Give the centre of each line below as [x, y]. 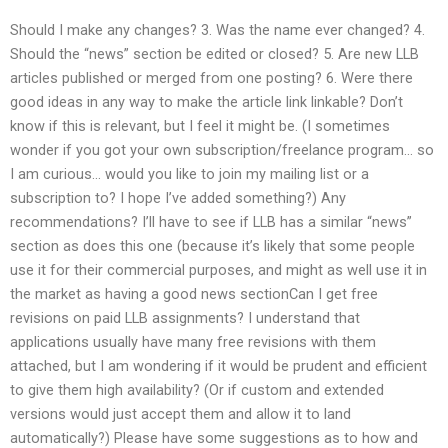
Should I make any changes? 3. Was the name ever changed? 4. [217, 30]
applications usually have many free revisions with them [193, 342]
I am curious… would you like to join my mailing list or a [189, 174]
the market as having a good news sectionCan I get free [194, 294]
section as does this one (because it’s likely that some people [212, 246]
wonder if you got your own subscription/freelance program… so [222, 150]
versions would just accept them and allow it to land [180, 414]
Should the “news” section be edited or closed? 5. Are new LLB [214, 54]
